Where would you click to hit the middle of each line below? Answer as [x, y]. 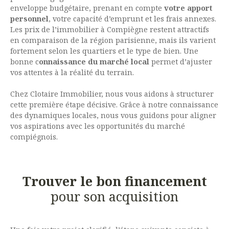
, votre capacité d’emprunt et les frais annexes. [132, 19]
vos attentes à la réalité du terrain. [73, 73]
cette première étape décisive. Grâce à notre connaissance [114, 105]
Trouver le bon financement [114, 181]
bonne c [25, 62]
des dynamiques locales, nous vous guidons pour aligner [113, 116]
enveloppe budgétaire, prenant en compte [86, 8]
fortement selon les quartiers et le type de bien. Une [104, 51]
